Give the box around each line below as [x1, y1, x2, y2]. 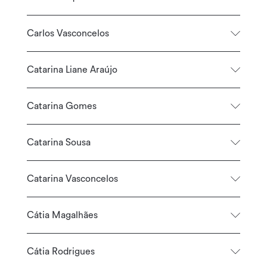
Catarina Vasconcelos [26, 173, 118, 184]
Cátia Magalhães [26, 210, 98, 220]
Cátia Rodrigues [26, 246, 95, 256]
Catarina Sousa [26, 137, 91, 147]
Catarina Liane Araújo [26, 64, 117, 74]
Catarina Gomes [26, 101, 97, 111]
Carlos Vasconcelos [26, 28, 109, 38]
